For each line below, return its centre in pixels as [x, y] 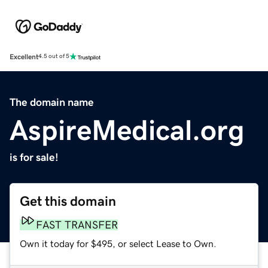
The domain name [52, 102]
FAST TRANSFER [77, 225]
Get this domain [68, 201]
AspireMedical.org [127, 130]
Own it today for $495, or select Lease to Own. [118, 243]
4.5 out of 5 [54, 57]
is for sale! [34, 157]
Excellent [24, 57]
